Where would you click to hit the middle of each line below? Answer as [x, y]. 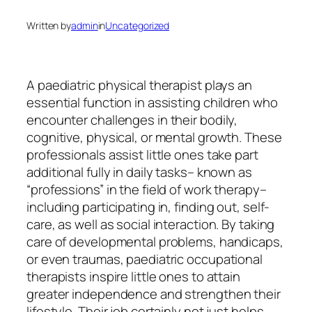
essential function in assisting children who [152, 102]
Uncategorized [138, 26]
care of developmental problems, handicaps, [155, 241]
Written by [49, 26]
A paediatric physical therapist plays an [139, 85]
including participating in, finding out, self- [148, 206]
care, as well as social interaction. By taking [151, 224]
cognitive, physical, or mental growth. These [154, 137]
